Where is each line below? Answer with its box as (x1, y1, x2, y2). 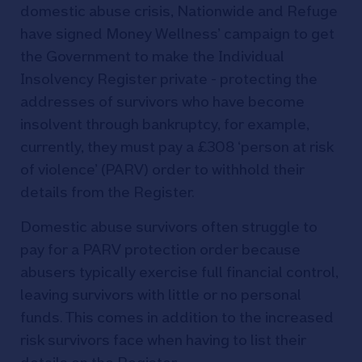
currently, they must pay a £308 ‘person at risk (20, 138, 334, 155)
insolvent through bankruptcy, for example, (20, 116, 309, 133)
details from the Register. (20, 183, 194, 200)
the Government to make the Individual (20, 48, 284, 65)
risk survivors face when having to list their (20, 331, 306, 348)
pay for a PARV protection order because (20, 241, 301, 258)
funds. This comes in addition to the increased (20, 309, 334, 326)
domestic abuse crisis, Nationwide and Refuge (20, 2, 338, 19)
